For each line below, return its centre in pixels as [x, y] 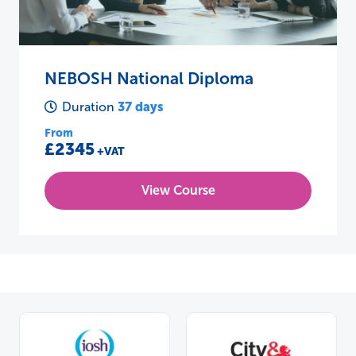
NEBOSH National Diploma [149, 78]
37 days [141, 107]
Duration [90, 107]
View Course [178, 190]
